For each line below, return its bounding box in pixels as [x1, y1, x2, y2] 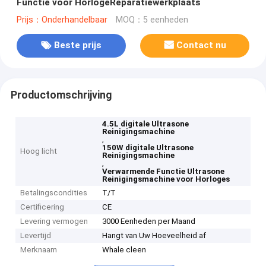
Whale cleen [102, 245, 147, 255]
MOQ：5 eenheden [115, 14, 188, 25]
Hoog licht [20, 147, 58, 156]
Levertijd [20, 231, 52, 240]
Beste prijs [53, 40, 102, 51]
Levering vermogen [20, 217, 88, 226]
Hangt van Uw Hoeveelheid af [102, 231, 207, 240]
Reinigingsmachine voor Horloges [102, 175, 230, 184]
